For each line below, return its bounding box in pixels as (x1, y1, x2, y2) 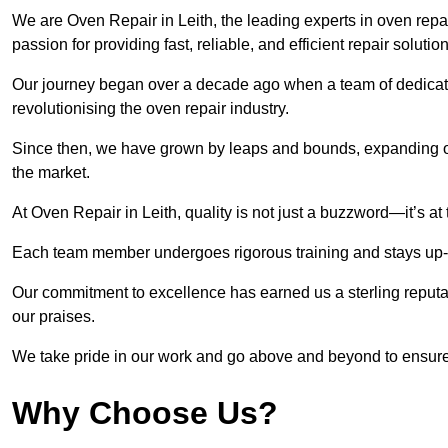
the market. (12, 164, 90, 182)
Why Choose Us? (12, 395, 278, 432)
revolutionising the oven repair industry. (12, 100, 293, 118)
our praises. (12, 308, 95, 326)
